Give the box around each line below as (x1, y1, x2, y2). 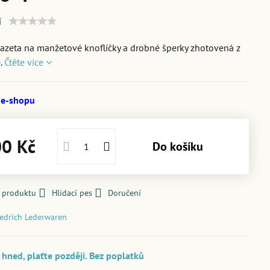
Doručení (108, 187, 142, 198)
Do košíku (160, 139, 203, 154)
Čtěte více (4, 56, 44, 68)
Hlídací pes (52, 187, 93, 198)
